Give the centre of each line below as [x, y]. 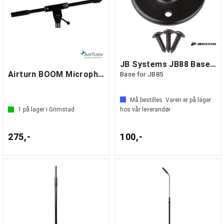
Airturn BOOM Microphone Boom [101, 74]
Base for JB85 [142, 74]
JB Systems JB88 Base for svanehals [213, 64]
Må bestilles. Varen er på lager [170, 100]
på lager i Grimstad [48, 109]
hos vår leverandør [145, 109]
